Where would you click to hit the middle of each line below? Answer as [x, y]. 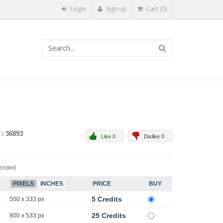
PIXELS [23, 184]
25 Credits [109, 216]
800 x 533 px [27, 216]
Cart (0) [156, 9]
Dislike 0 [154, 136]
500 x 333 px [27, 199]
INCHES [52, 184]
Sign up [115, 9]
